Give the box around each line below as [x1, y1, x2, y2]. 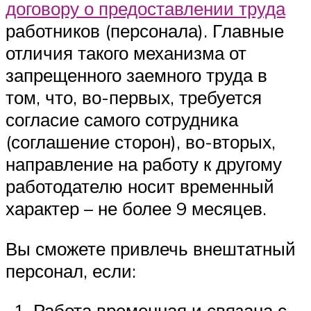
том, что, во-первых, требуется [6, 86, 262, 109]
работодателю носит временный [6, 175, 274, 198]
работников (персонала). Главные [6, 19, 284, 42]
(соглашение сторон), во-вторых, [6, 131, 276, 153]
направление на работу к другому [6, 153, 282, 176]
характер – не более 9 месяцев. [6, 197, 267, 220]
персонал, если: [6, 259, 136, 282]
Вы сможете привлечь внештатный [6, 237, 296, 260]
